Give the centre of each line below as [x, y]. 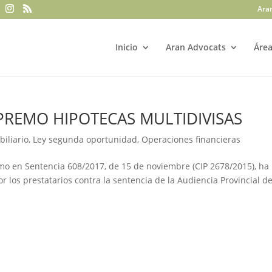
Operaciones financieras [191, 139]
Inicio [127, 47]
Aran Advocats [196, 47]
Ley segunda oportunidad [85, 139]
